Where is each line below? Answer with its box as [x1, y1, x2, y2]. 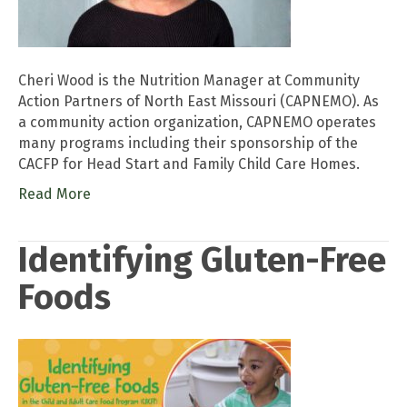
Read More [18, 185, 91, 203]
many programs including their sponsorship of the [18, 134, 358, 153]
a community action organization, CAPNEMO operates [18, 114, 376, 132]
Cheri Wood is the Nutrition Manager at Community [18, 72, 360, 90]
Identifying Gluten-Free [18, 239, 386, 282]
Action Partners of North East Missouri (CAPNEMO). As [18, 93, 379, 111]
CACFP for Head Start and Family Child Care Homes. [18, 155, 360, 174]
